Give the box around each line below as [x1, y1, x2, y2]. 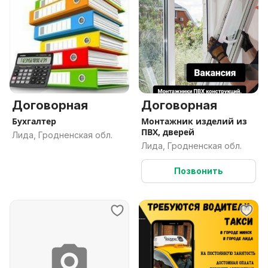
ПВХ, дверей [141, 126, 194, 138]
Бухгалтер [12, 115, 56, 127]
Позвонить [174, 166, 223, 176]
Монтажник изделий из [141, 115, 247, 127]
